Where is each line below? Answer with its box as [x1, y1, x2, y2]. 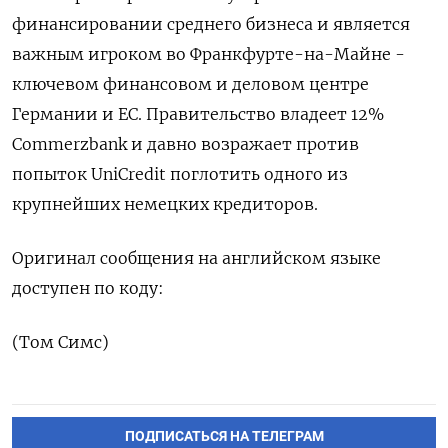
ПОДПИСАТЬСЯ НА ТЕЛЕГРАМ [124, 427, 324, 445]
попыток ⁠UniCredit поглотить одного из [12, 163, 348, 184]
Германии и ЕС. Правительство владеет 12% [12, 103, 384, 124]
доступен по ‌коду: [12, 277, 164, 298]
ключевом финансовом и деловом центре [12, 73, 369, 94]
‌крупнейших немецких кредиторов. [12, 193, 318, 214]
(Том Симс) [12, 331, 109, 352]
